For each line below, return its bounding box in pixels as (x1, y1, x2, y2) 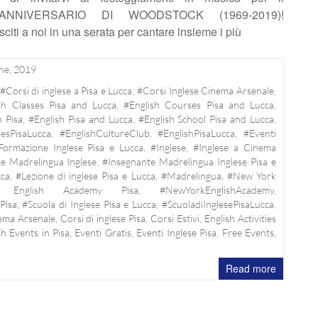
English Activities (204, 212, 277, 225)
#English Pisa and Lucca (28, 113, 133, 126)
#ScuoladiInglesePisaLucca (162, 198, 275, 211)
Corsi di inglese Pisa (60, 212, 146, 225)
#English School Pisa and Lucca (138, 113, 275, 126)
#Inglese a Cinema (193, 141, 277, 154)
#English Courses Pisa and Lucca (124, 99, 275, 111)
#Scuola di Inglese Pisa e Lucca (22, 198, 157, 211)
